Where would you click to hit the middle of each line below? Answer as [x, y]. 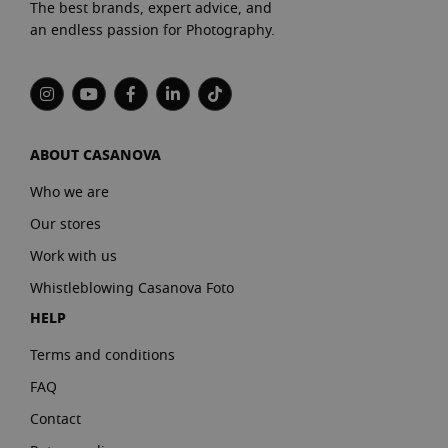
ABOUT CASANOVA [95, 156]
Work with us [73, 257]
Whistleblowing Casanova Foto [132, 289]
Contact [55, 420]
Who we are [69, 193]
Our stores [65, 225]
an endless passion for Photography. [152, 31]
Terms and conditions [102, 356]
